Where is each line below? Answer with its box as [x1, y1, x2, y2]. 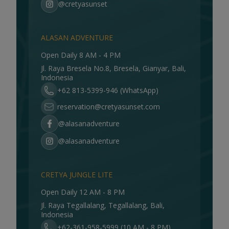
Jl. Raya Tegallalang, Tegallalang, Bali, [41, 200, 165, 210]
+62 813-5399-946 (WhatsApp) [57, 85, 158, 95]
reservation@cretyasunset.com [57, 102, 160, 111]
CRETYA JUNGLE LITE [41, 170, 112, 179]
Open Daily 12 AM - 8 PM [41, 187, 125, 197]
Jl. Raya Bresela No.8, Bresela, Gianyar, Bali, [41, 63, 186, 73]
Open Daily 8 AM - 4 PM [41, 50, 121, 60]
